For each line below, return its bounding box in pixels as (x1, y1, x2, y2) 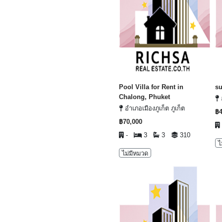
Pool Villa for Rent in (119, 83, 183, 91)
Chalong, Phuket (119, 93, 170, 101)
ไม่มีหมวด (122, 150, 148, 157)
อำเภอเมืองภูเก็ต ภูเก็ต (123, 105, 185, 112)
